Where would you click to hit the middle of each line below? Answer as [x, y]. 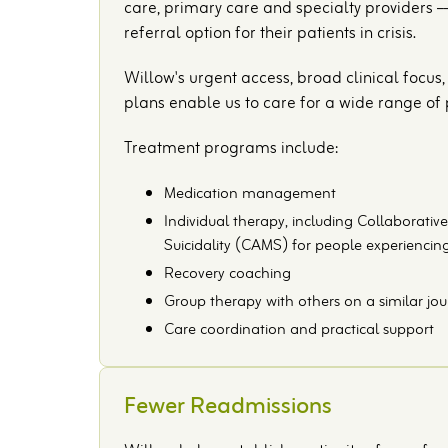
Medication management [250, 194]
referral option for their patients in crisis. [270, 34]
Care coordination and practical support [299, 330]
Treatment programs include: [231, 149]
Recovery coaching [228, 274]
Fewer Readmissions [228, 407]
